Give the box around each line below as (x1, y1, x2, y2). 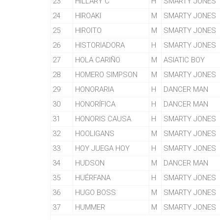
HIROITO (75, 26, 102, 35)
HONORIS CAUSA (75, 114, 131, 123)
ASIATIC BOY (164, 55, 205, 64)
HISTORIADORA (75, 41, 125, 50)
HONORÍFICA (75, 100, 115, 109)
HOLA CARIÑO (75, 55, 120, 64)
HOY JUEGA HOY (75, 144, 130, 153)
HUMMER (75, 203, 105, 212)
